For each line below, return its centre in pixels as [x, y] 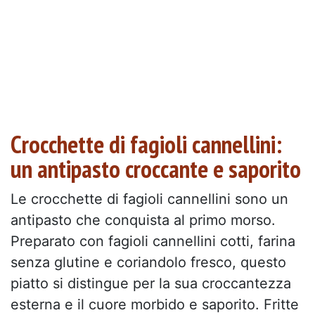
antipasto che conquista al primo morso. [143, 220]
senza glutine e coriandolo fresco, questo [148, 262]
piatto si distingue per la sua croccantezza [151, 283]
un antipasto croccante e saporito [156, 168]
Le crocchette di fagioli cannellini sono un [149, 199]
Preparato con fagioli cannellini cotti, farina [153, 241]
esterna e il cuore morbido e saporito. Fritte [155, 304]
